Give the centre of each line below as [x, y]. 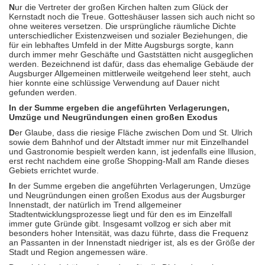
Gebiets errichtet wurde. [54, 170]
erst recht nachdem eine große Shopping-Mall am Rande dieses [129, 161]
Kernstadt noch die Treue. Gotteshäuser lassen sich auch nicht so [132, 17]
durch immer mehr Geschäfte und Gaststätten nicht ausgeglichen [131, 54]
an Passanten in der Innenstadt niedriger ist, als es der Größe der [132, 243]
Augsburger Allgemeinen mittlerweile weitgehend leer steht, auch [130, 73]
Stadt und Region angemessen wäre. [78, 252]
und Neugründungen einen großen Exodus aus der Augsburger [127, 195]
